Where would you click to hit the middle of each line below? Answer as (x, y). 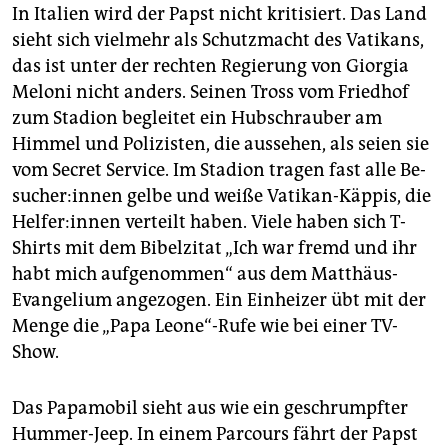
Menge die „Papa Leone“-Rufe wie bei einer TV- (205, 326)
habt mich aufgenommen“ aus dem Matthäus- (205, 274)
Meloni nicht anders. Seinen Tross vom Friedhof (210, 92)
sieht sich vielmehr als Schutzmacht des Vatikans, (218, 40)
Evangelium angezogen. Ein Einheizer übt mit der (219, 300)
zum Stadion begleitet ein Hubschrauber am (197, 118)
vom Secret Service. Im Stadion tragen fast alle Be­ (219, 170)
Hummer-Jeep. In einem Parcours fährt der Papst (215, 434)
